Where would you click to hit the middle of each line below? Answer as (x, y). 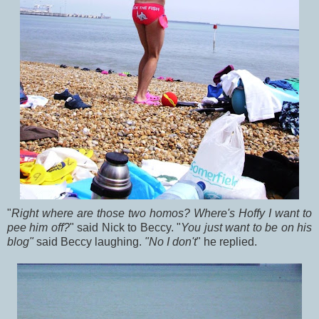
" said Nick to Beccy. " (125, 227)
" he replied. (227, 241)
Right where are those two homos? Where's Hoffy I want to (162, 213)
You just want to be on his (247, 227)
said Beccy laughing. (90, 241)
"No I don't (171, 241)
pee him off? (38, 227)
